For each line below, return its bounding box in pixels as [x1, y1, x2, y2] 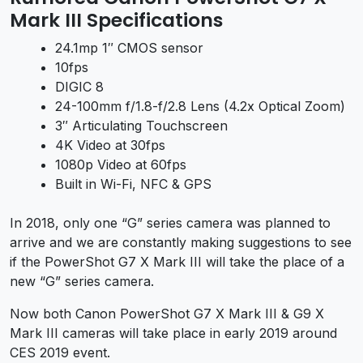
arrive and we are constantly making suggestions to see [10, 234, 352, 251]
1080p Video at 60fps [55, 156, 186, 173]
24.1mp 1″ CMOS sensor [55, 40, 203, 57]
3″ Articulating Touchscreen [55, 117, 228, 135]
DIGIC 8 [55, 79, 104, 96]
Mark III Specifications [10, 6, 223, 34]
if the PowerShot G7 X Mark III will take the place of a [10, 254, 344, 271]
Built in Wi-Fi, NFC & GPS [55, 176, 211, 193]
